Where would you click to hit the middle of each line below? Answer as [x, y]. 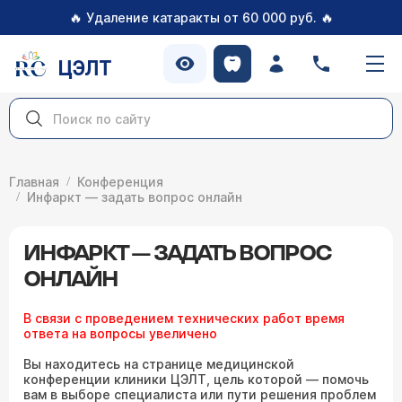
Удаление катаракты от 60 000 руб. [201, 17]
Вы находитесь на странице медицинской [159, 364]
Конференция [120, 182]
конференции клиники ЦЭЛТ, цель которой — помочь [196, 379]
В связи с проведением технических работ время [184, 318]
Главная [34, 182]
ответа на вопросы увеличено [120, 333]
